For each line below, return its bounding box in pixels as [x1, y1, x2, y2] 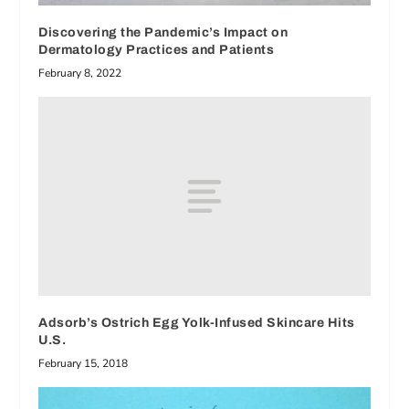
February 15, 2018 [38, 355, 129, 371]
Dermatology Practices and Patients [38, 42, 275, 57]
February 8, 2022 [38, 65, 122, 80]
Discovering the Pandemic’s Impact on [38, 25, 288, 39]
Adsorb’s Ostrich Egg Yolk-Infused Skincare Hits [38, 315, 355, 330]
